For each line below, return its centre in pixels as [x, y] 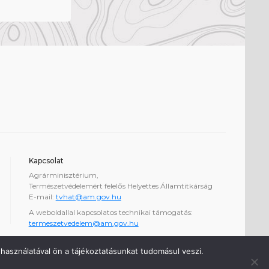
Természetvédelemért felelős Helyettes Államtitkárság [120, 186]
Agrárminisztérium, [63, 175]
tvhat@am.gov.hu [88, 197]
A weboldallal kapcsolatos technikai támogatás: [110, 213]
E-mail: [42, 197]
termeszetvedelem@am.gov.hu [83, 223]
